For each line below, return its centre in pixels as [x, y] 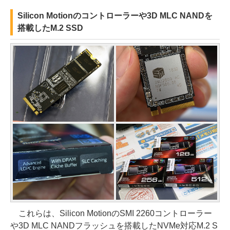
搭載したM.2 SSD [50, 28]
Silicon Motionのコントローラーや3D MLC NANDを [115, 16]
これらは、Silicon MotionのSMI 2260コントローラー [111, 213]
